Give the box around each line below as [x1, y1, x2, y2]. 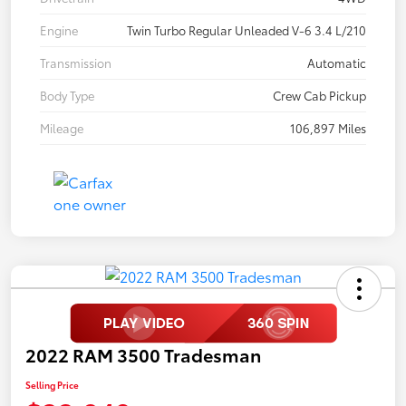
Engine [40, 21, 78, 38]
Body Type [40, 86, 94, 103]
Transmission [40, 53, 111, 71]
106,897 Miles [290, 119, 366, 136]
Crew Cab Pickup [273, 86, 366, 103]
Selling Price [25, 377, 79, 391]
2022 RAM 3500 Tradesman [25, 341, 261, 367]
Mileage [40, 119, 83, 136]
